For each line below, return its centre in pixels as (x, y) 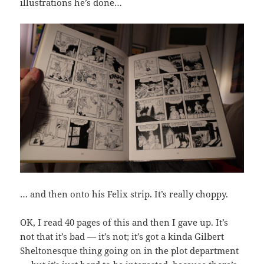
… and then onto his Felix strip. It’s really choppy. (124, 194)
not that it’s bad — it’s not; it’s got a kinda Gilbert (122, 236)
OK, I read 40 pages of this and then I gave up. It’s (124, 222)
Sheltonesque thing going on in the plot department (130, 250)
